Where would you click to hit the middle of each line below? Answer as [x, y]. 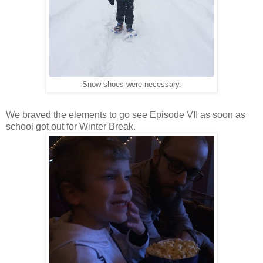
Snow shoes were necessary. [131, 84]
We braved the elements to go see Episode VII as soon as [126, 114]
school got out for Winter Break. [71, 126]
